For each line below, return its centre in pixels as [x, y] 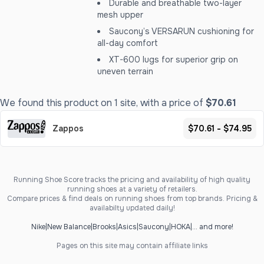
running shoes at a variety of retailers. [132, 189]
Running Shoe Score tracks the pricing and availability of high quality [132, 180]
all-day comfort [128, 43]
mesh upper [121, 15]
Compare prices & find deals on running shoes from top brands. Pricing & [132, 199]
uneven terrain [126, 71]
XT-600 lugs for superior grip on [174, 60]
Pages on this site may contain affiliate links [132, 246]
